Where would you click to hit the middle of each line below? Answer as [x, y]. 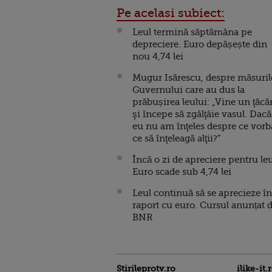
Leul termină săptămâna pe [192, 32]
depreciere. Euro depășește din [200, 44]
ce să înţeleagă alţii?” [177, 138]
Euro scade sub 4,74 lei [182, 172]
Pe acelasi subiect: [171, 13]
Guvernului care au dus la [189, 90]
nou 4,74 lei [158, 56]
